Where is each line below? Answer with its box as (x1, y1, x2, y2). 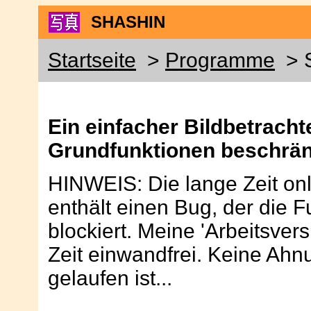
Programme (165, 49, 275, 72)
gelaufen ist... (48, 267, 172, 289)
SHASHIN (91, 12, 165, 31)
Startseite (48, 49, 136, 72)
